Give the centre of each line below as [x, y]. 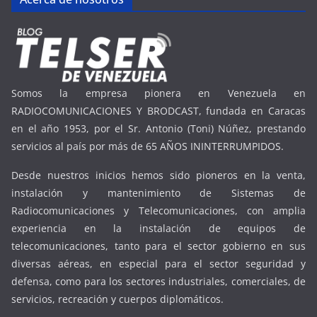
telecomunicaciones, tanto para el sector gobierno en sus [158, 246]
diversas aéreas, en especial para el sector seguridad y [158, 264]
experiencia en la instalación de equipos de [158, 228]
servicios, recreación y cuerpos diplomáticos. [117, 299]
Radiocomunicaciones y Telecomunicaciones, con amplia [158, 211]
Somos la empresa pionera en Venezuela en [158, 93]
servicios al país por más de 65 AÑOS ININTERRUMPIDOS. [148, 146]
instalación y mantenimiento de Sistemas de [158, 193]
